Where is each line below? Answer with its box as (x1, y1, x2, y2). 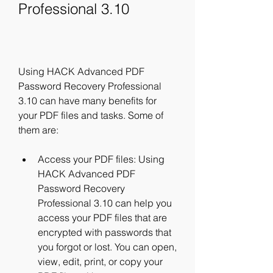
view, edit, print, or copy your (38, 255, 163, 268)
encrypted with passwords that (38, 226, 171, 238)
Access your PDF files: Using (38, 153, 165, 165)
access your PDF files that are (38, 211, 167, 224)
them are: (18, 124, 58, 136)
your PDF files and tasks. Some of (18, 109, 163, 121)
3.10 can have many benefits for (18, 94, 157, 107)
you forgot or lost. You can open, (38, 241, 177, 253)
